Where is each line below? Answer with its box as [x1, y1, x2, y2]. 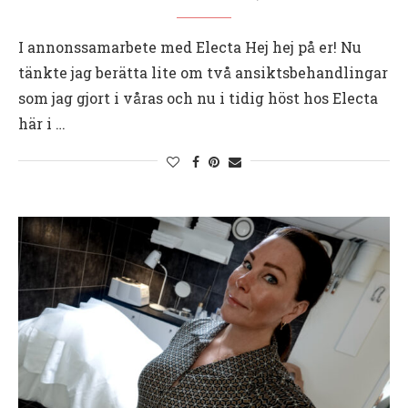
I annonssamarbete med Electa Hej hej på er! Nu [18, 36, 362, 56]
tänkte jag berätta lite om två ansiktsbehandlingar [18, 62, 388, 82]
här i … [18, 113, 66, 133]
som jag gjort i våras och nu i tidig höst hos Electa [18, 87, 378, 107]
